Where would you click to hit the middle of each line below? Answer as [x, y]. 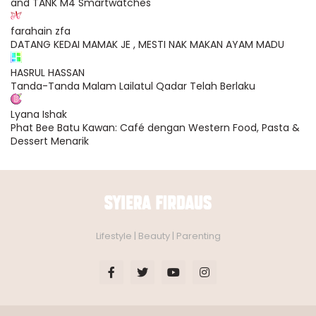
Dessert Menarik [50, 141]
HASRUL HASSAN [48, 72]
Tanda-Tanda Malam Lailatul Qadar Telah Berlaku [133, 86]
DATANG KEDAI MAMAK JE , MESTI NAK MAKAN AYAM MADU [147, 44]
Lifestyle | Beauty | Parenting [158, 236]
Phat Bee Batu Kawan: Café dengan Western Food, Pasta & [155, 127]
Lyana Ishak [39, 114]
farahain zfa [41, 31]
